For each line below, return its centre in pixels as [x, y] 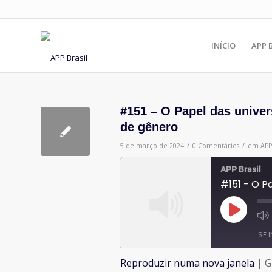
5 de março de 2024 [152, 146]
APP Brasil [241, 169]
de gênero [149, 127]
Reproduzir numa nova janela [187, 263]
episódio [248, 223]
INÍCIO [223, 46]
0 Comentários [216, 146]
